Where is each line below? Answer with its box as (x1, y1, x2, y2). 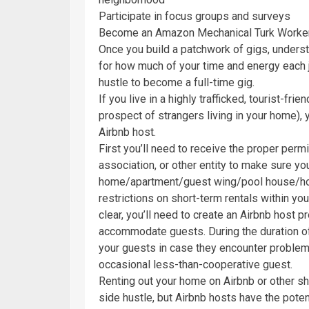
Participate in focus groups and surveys (99, 9, 290, 23)
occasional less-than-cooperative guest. (99, 257, 292, 271)
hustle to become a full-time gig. (99, 75, 255, 89)
